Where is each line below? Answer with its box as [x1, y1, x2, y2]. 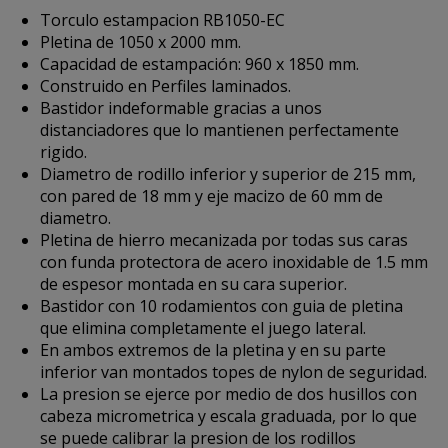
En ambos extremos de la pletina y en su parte [40, 339, 386, 361]
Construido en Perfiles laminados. [40, 75, 291, 97]
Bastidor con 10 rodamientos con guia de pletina [40, 295, 403, 317]
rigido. [40, 141, 87, 163]
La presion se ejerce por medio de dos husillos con [40, 383, 417, 405]
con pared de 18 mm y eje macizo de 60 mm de [40, 185, 383, 207]
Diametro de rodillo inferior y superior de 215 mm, [40, 163, 416, 185]
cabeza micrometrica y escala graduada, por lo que [40, 405, 417, 427]
